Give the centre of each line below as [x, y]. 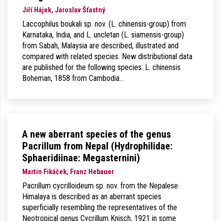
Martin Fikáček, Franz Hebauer [68, 172]
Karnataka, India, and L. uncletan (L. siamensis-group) [103, 35]
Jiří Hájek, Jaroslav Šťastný [64, 10]
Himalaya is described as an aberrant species [92, 197]
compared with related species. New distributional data [107, 56]
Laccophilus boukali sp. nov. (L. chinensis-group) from [104, 24]
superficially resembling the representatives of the [100, 207]
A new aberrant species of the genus [96, 134]
